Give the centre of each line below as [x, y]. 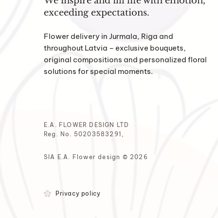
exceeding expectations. [97, 13]
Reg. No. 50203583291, [84, 134]
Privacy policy [78, 193]
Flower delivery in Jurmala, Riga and [109, 36]
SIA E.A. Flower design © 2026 [96, 157]
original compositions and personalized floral [125, 60]
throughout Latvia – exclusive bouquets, [115, 48]
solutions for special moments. [98, 71]
